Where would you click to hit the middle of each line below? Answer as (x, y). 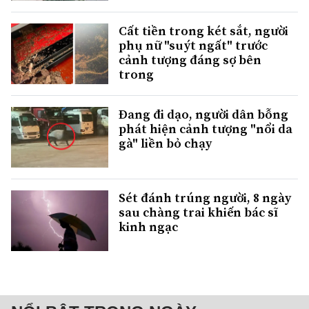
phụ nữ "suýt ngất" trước (193, 45)
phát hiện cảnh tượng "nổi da (206, 129)
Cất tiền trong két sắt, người (203, 30)
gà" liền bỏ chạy (165, 143)
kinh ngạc (148, 227)
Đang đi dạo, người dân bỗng (203, 114)
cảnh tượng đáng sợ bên (190, 59)
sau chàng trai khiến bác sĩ (198, 212)
